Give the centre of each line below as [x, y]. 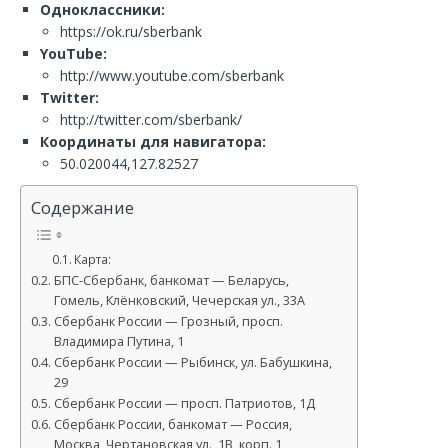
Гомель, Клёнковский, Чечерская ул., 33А [179, 301]
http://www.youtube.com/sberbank [172, 75]
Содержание [82, 208]
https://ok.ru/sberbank [131, 31]
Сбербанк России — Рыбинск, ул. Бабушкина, [192, 363]
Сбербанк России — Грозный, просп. [168, 322]
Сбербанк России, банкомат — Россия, [172, 425]
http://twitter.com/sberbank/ [151, 119]
